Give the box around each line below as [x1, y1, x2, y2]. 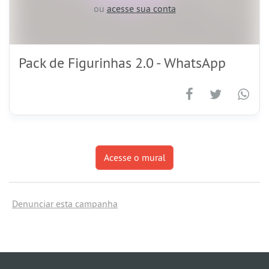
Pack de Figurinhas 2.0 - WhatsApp [19, 53, 226, 71]
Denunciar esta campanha [12, 198, 118, 210]
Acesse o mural [103, 151, 166, 164]
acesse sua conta [106, 2, 176, 14]
